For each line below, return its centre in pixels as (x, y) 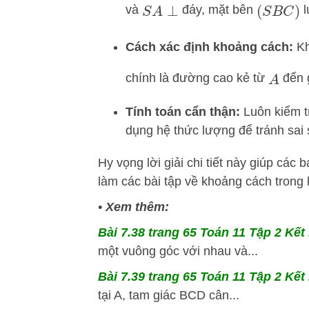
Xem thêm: (136, 207)
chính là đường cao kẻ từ (197, 78)
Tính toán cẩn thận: (183, 112)
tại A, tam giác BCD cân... (169, 296)
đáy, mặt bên (217, 9)
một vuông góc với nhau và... (178, 251)
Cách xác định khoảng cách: (209, 47)
